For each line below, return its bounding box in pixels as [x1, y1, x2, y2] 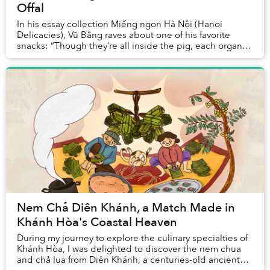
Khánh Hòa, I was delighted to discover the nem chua [17, 243, 241, 256]
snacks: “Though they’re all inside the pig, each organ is [17, 40, 251, 52]
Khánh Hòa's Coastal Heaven [17, 214, 177, 231]
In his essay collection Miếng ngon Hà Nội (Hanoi [17, 18, 222, 31]
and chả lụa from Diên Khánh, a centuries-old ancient [17, 254, 240, 266]
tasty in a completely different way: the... [17, 51, 186, 63]
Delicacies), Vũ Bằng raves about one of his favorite [17, 29, 230, 42]
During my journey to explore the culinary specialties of [17, 232, 248, 245]
